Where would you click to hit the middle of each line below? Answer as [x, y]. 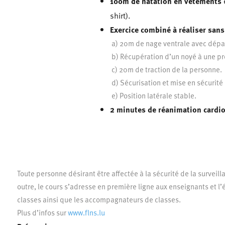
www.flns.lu [86, 212]
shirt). [120, 15]
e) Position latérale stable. [154, 95]
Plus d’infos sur [42, 212]
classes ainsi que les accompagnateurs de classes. [99, 199]
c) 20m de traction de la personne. [167, 69]
